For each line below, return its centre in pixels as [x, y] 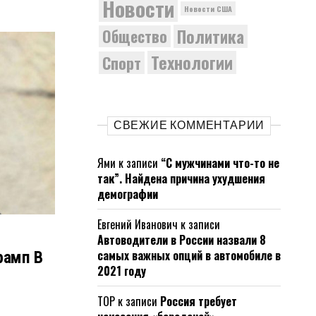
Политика [211, 36]
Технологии [192, 62]
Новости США [208, 8]
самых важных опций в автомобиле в [189, 255]
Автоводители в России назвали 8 [182, 240]
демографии [128, 194]
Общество [135, 36]
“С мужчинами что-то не [220, 163]
